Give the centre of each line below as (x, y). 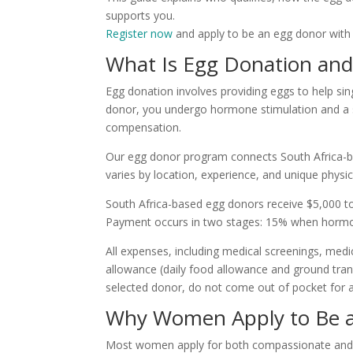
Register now (139, 34)
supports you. (141, 16)
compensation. (144, 128)
